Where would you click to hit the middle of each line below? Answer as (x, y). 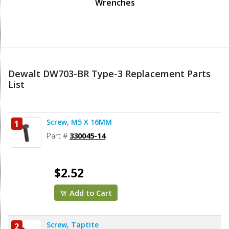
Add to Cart (90, 193)
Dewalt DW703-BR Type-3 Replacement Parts (109, 74)
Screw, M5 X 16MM (79, 122)
